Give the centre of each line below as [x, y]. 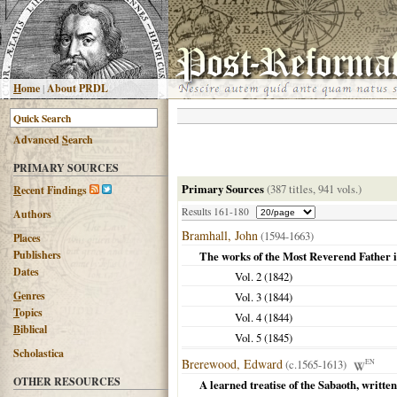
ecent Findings [54, 190]
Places [27, 238]
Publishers [37, 255]
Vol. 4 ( [251, 317]
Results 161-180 [215, 211]
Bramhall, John [220, 235]
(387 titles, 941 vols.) [314, 189]
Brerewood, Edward [232, 364]
